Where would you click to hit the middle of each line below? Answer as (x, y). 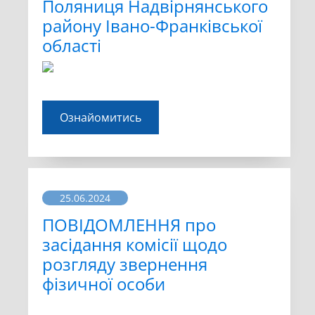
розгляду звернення (125, 264)
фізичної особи (104, 283)
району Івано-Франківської (152, 26)
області (72, 46)
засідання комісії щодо (135, 244)
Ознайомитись (101, 117)
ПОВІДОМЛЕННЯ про (129, 224)
